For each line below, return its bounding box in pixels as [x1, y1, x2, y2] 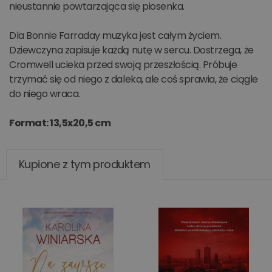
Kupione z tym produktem [19, 157, 151, 172]
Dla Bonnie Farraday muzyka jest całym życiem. [9, 29, 222, 42]
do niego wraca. [9, 87, 80, 101]
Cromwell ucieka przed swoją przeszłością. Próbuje [9, 58, 237, 72]
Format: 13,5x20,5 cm [9, 116, 111, 130]
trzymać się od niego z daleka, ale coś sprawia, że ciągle [9, 72, 258, 86]
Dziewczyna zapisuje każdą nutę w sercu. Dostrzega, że [9, 43, 254, 57]
